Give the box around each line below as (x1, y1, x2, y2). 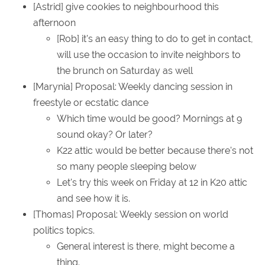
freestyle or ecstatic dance (33, 97, 148, 109)
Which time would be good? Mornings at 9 (57, 113, 242, 125)
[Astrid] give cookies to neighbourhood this (33, 1, 219, 13)
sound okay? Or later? (57, 129, 153, 141)
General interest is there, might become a (57, 241, 235, 253)
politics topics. (33, 225, 95, 237)
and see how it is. (57, 193, 130, 205)
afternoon (33, 17, 76, 29)
